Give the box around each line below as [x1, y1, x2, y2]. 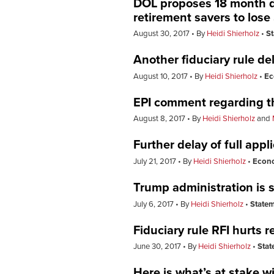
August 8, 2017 [133, 114, 187, 124]
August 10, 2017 [133, 71, 190, 81]
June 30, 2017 [133, 242, 183, 252]
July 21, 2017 [133, 157, 178, 167]
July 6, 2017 [133, 199, 176, 209]
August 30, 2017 [133, 29, 191, 39]
